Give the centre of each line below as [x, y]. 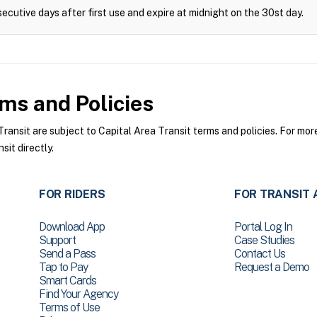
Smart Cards [67, 281]
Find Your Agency [78, 294]
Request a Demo [271, 267]
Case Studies [264, 240]
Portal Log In [263, 227]
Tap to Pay [63, 267]
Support [57, 240]
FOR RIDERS [72, 194]
